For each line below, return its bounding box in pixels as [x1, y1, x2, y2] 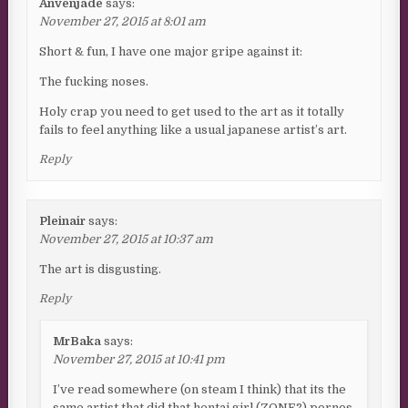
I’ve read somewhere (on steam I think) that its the [53, 382, 347, 397]
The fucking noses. [39, 75, 149, 89]
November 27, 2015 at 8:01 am [39, 15, 207, 29]
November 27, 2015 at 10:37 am [39, 232, 214, 247]
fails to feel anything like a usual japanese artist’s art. [39, 123, 348, 138]
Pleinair [39, 214, 87, 229]
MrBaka [53, 334, 102, 349]
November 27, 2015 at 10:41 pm [53, 352, 226, 367]
